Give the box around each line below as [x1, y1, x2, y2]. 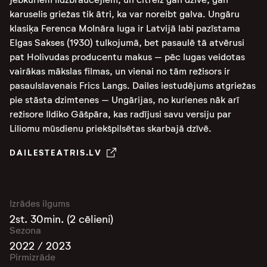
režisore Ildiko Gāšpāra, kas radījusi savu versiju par [10, 108, 231, 120]
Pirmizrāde [10, 252, 55, 263]
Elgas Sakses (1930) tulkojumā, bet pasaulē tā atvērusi [10, 37, 244, 48]
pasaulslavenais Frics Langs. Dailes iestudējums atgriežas [10, 80, 256, 91]
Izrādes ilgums [10, 198, 70, 209]
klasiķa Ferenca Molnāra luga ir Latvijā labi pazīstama [10, 23, 240, 34]
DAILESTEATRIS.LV [10, 147, 103, 158]
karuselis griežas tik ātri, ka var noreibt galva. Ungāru [10, 8, 240, 20]
